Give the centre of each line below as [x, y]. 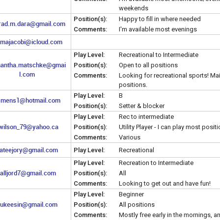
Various [130, 137]
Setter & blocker [142, 106]
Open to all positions [148, 65]
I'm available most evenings [158, 29]
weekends [134, 8]
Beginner [131, 194]
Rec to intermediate [146, 116]
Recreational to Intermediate [159, 55]
